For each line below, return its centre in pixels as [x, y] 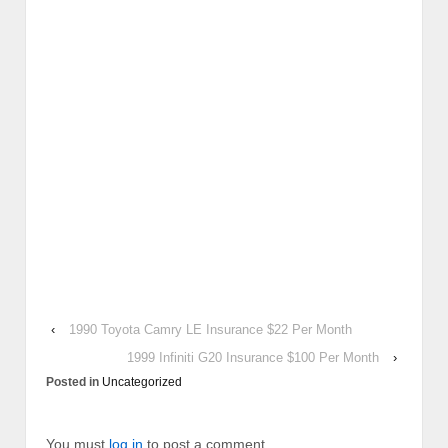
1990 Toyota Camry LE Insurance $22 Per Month [210, 330]
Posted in [74, 382]
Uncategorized [142, 382]
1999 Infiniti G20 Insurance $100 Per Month [253, 358]
